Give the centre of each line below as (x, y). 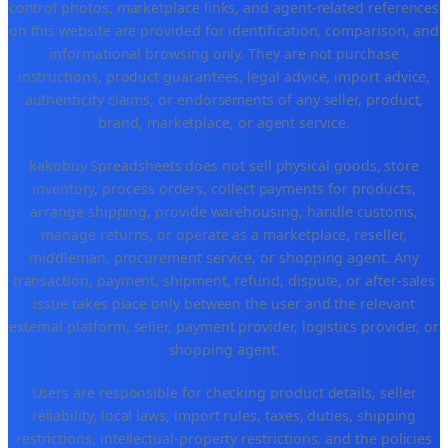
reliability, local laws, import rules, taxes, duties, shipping (224, 416)
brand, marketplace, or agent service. (224, 123)
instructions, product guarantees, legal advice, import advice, (224, 77)
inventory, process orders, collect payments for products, (224, 189)
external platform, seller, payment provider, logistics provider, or (224, 327)
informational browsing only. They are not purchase (224, 54)
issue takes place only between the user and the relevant (224, 304)
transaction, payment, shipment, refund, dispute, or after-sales (224, 281)
